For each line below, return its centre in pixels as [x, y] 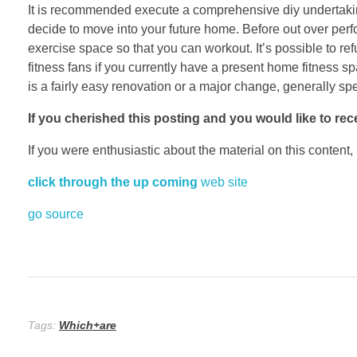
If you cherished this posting [114, 118]
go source [56, 214]
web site [223, 182]
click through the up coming [113, 182]
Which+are [88, 325]
